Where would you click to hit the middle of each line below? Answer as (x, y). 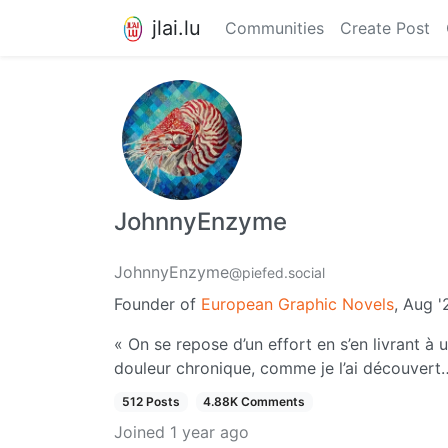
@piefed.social (277, 272)
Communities (274, 28)
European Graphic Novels (297, 304)
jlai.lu (176, 27)
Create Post (385, 28)
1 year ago (209, 432)
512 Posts (150, 401)
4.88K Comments (254, 401)
